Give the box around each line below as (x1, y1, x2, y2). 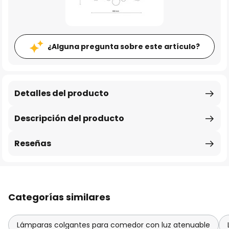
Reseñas (14, 138, 51, 149)
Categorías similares (8, 191, 110, 203)
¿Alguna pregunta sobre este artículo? (47, 41, 200, 52)
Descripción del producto (14, 112, 124, 124)
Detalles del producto (14, 87, 109, 99)
